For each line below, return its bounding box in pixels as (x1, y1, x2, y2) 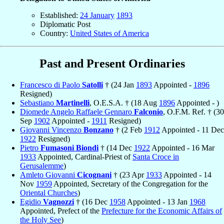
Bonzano (83, 125, 113, 134)
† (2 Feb (113, 125, 144, 134)
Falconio (134, 107, 163, 116)
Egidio (20, 197, 43, 206)
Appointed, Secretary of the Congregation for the (52, 179, 208, 188)
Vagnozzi (43, 197, 74, 206)
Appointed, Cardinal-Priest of (36, 152, 132, 161)
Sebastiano (20, 98, 56, 107)
